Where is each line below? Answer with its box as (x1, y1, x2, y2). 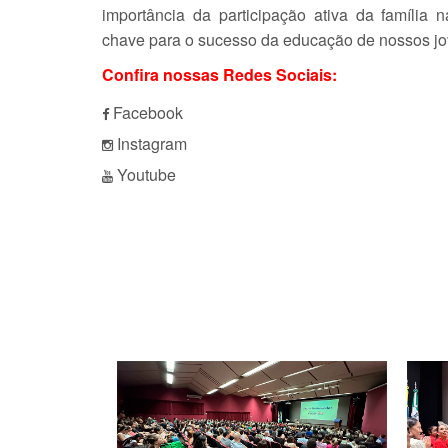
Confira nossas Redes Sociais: (102, 63, 337, 86)
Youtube (117, 163, 176, 186)
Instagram (117, 132, 187, 155)
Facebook (113, 101, 183, 124)
